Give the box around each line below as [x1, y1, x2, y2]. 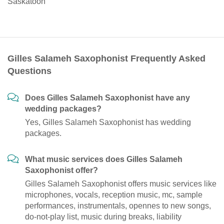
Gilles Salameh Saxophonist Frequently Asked [7, 53, 205, 64]
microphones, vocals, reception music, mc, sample [25, 190, 202, 199]
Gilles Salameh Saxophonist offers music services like [25, 179, 216, 188]
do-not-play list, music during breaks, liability [25, 212, 181, 221]
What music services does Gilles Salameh [25, 155, 182, 164]
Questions [7, 66, 51, 76]
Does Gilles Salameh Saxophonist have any [25, 93, 190, 102]
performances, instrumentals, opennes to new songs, [25, 201, 211, 210]
